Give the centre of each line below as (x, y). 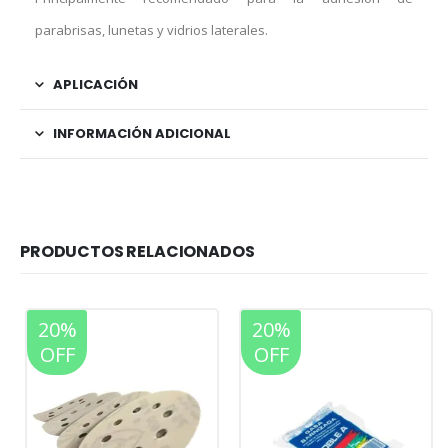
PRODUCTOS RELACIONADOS (137, 251)
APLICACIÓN (95, 85)
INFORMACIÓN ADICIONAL (142, 134)
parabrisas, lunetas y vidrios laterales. (151, 30)
